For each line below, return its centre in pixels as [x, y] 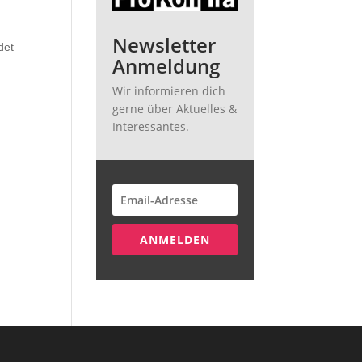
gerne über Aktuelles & [175, 109]
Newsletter [164, 45]
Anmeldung [166, 66]
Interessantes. [151, 127]
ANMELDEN [175, 240]
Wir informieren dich [169, 91]
